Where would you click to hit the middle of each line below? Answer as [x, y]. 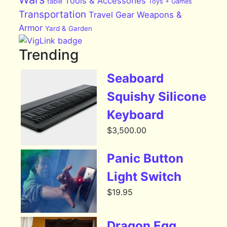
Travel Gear [112, 14]
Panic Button [145, 159]
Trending [49, 55]
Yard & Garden [69, 28]
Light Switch [144, 177]
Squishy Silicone [157, 97]
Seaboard [136, 79]
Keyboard [136, 115]
